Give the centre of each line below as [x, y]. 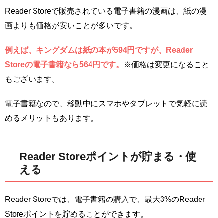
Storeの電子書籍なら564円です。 [64, 64]
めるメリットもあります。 [52, 118]
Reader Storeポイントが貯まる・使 [108, 156]
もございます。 [32, 79]
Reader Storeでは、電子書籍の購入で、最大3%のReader [105, 199]
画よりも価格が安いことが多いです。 [71, 25]
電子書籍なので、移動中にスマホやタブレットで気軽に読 [106, 103]
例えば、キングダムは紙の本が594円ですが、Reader [99, 50]
